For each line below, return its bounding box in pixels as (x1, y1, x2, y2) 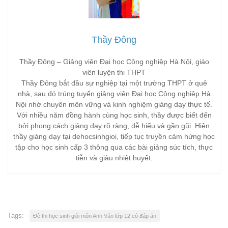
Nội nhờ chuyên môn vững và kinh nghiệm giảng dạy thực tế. (16, 100, 212, 109)
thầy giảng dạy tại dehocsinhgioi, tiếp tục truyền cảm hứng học (13, 132, 215, 141)
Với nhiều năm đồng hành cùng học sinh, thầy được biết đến (16, 111, 212, 120)
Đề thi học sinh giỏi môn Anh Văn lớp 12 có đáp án (33, 213, 156, 219)
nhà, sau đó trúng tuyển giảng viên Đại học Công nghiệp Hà (17, 90, 211, 98)
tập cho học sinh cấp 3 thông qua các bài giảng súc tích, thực (15, 143, 213, 152)
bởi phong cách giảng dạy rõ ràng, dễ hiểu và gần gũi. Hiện (18, 122, 210, 130)
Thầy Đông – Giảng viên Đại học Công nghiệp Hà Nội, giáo (19, 58, 209, 66)
